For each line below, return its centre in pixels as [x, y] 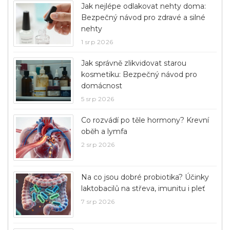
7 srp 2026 [98, 201]
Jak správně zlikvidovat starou [133, 63]
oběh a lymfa [104, 131]
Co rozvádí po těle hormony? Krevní [145, 120]
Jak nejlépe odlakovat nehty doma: [143, 6]
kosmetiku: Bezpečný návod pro [139, 74]
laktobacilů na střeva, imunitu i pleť [143, 188]
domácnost [101, 86]
